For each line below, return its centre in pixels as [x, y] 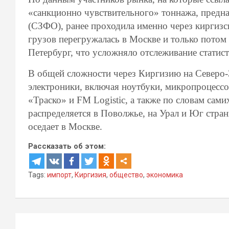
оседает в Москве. [65, 127]
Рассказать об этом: [67, 146]
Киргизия [90, 175]
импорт [59, 175]
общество [126, 175]
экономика [165, 175]
